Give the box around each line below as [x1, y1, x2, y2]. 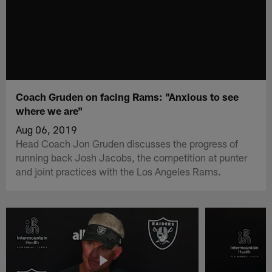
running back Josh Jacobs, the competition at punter [16, 151, 248, 163]
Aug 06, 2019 [16, 123, 78, 135]
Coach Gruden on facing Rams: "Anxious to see [16, 90, 239, 103]
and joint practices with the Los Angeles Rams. [16, 165, 222, 177]
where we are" [16, 104, 83, 117]
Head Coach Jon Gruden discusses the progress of [16, 137, 239, 149]
